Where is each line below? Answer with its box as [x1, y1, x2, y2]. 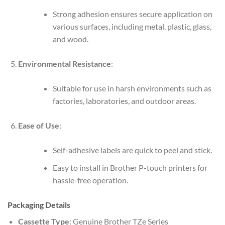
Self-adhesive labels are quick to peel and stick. [52, 145, 212, 155]
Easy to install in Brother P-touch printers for [52, 162, 207, 172]
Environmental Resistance [18, 59, 111, 69]
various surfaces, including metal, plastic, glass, [52, 22, 211, 32]
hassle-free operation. [52, 175, 128, 185]
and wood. [52, 34, 88, 44]
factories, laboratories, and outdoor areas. [52, 96, 196, 106]
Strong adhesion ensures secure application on [52, 9, 212, 19]
